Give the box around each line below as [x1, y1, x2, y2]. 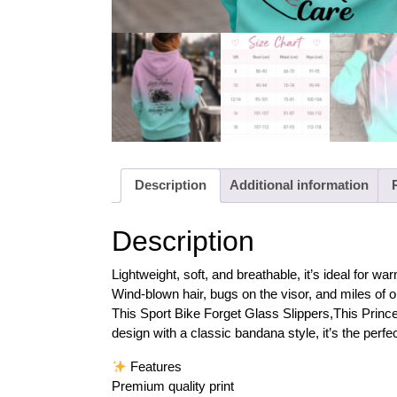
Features [127, 359, 183, 375]
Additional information [230, 177, 369, 193]
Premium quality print [112, 378, 234, 394]
